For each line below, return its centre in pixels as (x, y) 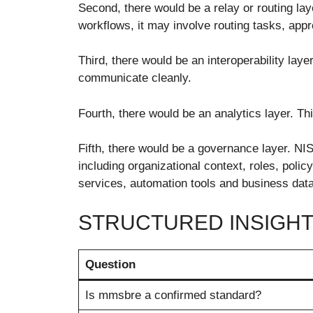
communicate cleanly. (135, 78)
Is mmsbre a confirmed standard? (173, 295)
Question (110, 264)
